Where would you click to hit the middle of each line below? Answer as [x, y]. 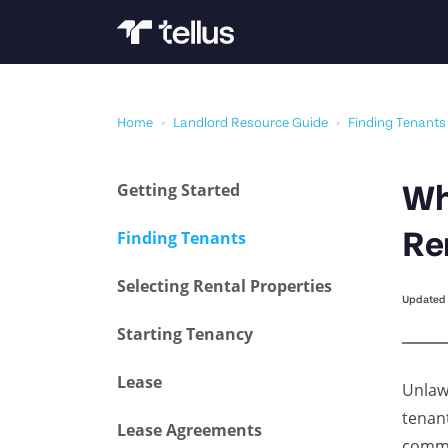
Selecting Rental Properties [224, 286]
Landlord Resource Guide [250, 123]
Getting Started [178, 190]
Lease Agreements [189, 430]
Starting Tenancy [185, 334]
